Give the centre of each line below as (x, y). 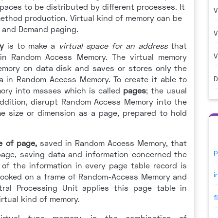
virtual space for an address (115, 45)
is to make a (29, 45)
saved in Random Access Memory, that (112, 143)
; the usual (167, 90)
